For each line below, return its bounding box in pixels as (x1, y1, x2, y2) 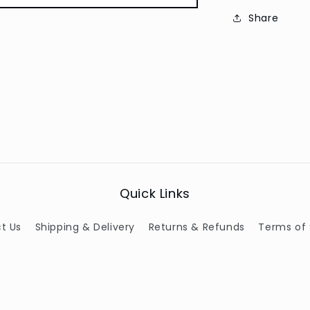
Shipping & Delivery (35, 220, 135, 234)
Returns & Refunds (148, 220, 245, 234)
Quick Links (120, 185, 190, 202)
